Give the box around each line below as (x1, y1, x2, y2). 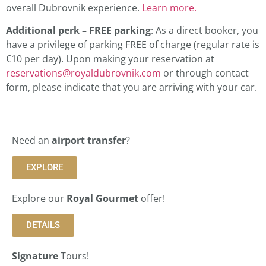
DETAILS (26, 220, 60, 231)
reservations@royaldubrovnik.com (6, 66, 161, 80)
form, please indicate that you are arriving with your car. (6, 81, 259, 94)
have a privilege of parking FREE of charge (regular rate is (6, 38, 259, 52)
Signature (12, 249, 58, 263)
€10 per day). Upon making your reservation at (6, 52, 214, 66)
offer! (138, 191, 165, 205)
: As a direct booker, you (151, 24, 258, 37)
